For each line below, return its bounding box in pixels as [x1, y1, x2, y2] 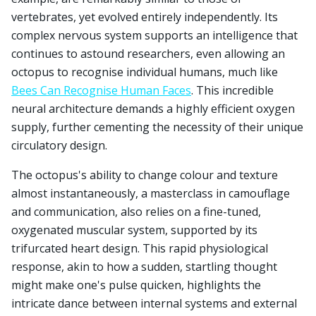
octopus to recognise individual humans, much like [11, 64, 278, 80]
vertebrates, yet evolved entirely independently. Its [11, 9, 278, 25]
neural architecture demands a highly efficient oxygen [11, 101, 295, 116]
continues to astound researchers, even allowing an [11, 46, 285, 61]
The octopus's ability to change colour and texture [11, 167, 278, 183]
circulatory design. [11, 138, 107, 153]
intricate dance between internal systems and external [11, 296, 297, 311]
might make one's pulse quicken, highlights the [11, 277, 261, 293]
